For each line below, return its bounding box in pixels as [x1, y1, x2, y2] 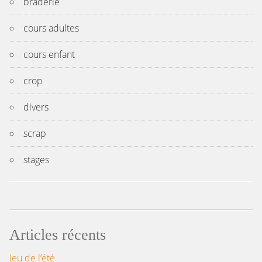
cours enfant [23, 47, 75, 61]
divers [23, 100, 49, 113]
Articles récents [9, 226, 106, 243]
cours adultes [23, 21, 79, 35]
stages [23, 153, 49, 166]
